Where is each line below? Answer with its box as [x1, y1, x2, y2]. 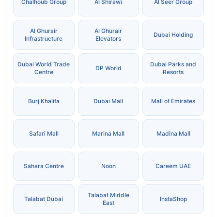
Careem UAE [155, 162, 191, 170]
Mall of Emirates [151, 97, 196, 105]
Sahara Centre [23, 162, 64, 170]
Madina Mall [156, 130, 190, 138]
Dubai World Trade [17, 61, 70, 68]
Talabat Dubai [24, 195, 63, 203]
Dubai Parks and [150, 61, 197, 68]
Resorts [163, 68, 184, 76]
